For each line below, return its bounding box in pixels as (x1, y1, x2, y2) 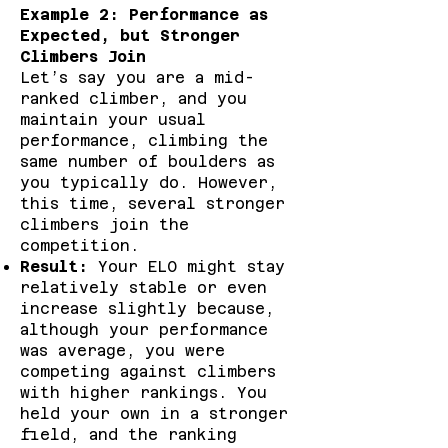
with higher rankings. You (20, 384, 267, 401)
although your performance (20, 321, 268, 338)
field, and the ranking (20, 426, 237, 443)
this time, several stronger (20, 195, 285, 212)
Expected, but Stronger (20, 27, 240, 44)
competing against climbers (20, 363, 276, 380)
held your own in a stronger (20, 405, 288, 422)
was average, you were (20, 342, 225, 359)
